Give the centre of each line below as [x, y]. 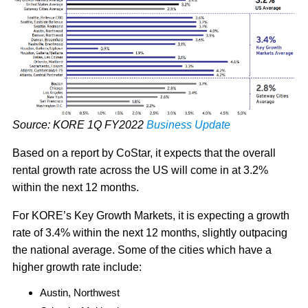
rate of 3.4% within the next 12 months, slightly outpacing [150, 232]
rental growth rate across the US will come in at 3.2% [140, 170]
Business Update [188, 124]
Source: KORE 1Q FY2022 [79, 124]
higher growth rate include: [78, 267]
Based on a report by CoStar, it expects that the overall [144, 153]
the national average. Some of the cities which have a [142, 250]
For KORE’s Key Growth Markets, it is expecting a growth [151, 215]
